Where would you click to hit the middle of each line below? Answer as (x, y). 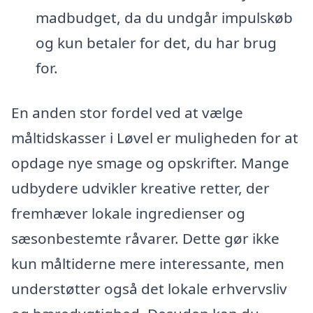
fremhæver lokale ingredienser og (128, 213)
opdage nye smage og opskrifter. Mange (150, 162)
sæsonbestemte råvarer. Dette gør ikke (145, 238)
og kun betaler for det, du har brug (156, 42)
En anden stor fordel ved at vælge (127, 112)
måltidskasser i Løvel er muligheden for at (155, 137)
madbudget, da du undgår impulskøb (164, 17)
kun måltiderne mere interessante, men (148, 263)
